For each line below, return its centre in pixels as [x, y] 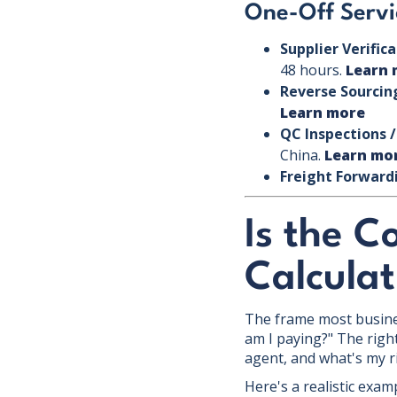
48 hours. [313, 70]
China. [302, 155]
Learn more [323, 113]
